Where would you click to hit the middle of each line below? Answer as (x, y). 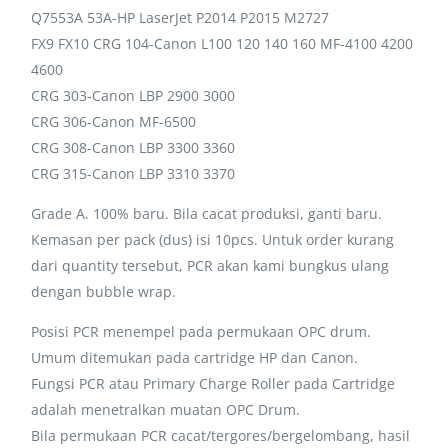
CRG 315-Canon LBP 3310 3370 (133, 173)
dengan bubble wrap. (104, 291)
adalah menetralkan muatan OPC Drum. (166, 409)
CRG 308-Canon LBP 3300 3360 (133, 147)
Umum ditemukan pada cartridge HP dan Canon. (195, 357)
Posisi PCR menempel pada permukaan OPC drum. (201, 331)
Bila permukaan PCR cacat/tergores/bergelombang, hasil (221, 435)
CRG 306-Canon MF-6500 (114, 121)
